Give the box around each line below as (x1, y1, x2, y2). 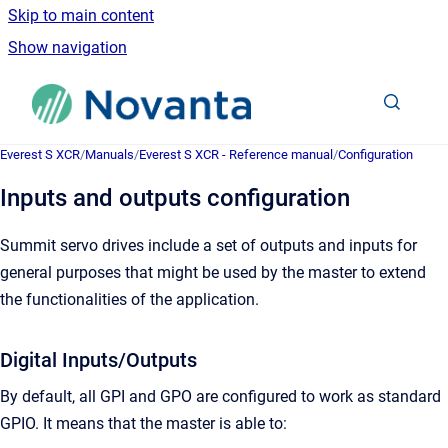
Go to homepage (250, 81, 404, 100)
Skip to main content (8, 6, 154, 25)
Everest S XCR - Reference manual (139, 147, 333, 162)
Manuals (85, 147, 134, 162)
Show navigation (8, 38, 127, 57)
